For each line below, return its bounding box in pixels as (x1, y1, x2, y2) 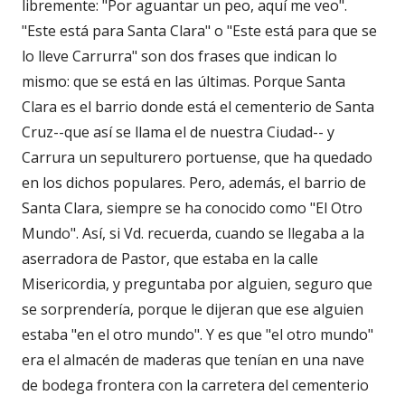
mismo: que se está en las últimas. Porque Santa (22, 71, 345, 91)
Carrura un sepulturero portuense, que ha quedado (22, 146, 372, 167)
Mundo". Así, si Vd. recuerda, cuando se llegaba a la (22, 222, 364, 243)
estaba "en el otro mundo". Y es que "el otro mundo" (22, 324, 373, 344)
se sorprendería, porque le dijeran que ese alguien (22, 298, 363, 319)
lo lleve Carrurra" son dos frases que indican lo (22, 45, 337, 66)
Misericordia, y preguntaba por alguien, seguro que (22, 273, 372, 294)
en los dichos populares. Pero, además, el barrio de (22, 172, 366, 193)
